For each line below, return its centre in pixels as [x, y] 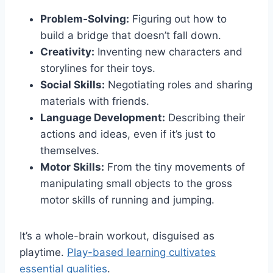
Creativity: [67, 52]
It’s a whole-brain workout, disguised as [117, 236]
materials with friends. [95, 101]
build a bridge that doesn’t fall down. [131, 36]
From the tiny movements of [175, 167]
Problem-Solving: [85, 19]
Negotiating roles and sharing [179, 85]
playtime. [43, 253]
